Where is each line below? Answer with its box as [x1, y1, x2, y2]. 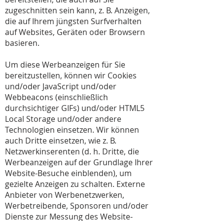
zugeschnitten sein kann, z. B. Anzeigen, [5, 5, 150, 16]
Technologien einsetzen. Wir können [5, 124, 139, 135]
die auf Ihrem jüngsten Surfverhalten [5, 16, 142, 27]
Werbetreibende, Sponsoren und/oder [5, 200, 148, 211]
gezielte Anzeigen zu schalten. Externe [5, 179, 145, 189]
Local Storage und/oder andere [5, 113, 121, 124]
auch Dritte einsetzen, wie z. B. [5, 135, 116, 146]
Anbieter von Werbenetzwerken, [5, 189, 124, 200]
